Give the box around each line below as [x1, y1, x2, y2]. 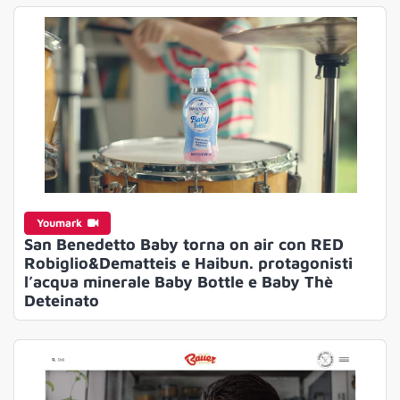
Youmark [36, 216, 85, 230]
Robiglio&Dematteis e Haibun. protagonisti [23, 254, 353, 273]
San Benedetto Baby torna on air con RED [23, 235, 344, 254]
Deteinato [23, 291, 99, 311]
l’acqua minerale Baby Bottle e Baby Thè [23, 272, 333, 292]
